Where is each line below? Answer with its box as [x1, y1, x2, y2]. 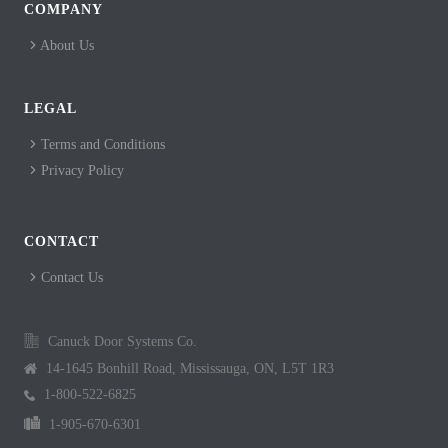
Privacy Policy [37, 162, 124, 178]
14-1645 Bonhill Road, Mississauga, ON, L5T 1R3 [42, 360, 334, 376]
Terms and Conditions [37, 136, 165, 152]
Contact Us [37, 269, 103, 285]
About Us [37, 37, 94, 53]
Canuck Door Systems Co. [44, 333, 197, 349]
